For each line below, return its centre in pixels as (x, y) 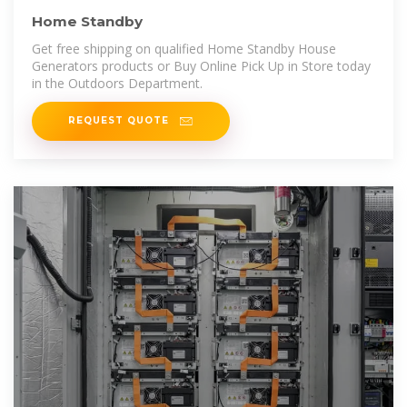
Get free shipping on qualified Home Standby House (184, 48)
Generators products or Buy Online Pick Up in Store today (201, 65)
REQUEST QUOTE (120, 120)
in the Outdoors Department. (117, 83)
